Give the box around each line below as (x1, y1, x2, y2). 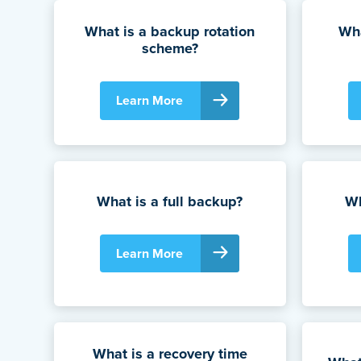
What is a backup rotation (85, 21, 255, 43)
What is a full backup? (97, 190, 243, 212)
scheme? (141, 38, 198, 60)
